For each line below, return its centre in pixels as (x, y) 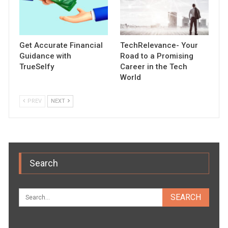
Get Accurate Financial (61, 46)
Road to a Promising (157, 56)
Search (44, 163)
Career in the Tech (154, 67)
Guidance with (46, 56)
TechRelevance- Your (159, 46)
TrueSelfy (37, 67)
